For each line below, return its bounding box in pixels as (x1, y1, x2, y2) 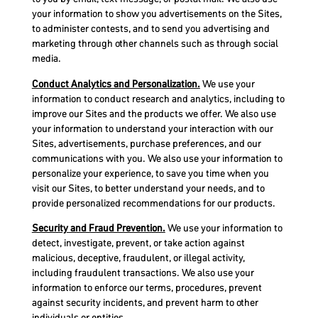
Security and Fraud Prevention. (31, 221, 165, 236)
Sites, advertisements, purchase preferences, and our (31, 136, 261, 150)
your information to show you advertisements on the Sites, (31, 6, 282, 21)
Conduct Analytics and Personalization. (31, 76, 200, 91)
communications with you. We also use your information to (31, 150, 283, 165)
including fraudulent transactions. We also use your (31, 265, 254, 280)
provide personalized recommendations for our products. (31, 195, 275, 210)
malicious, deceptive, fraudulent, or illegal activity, (31, 251, 245, 265)
